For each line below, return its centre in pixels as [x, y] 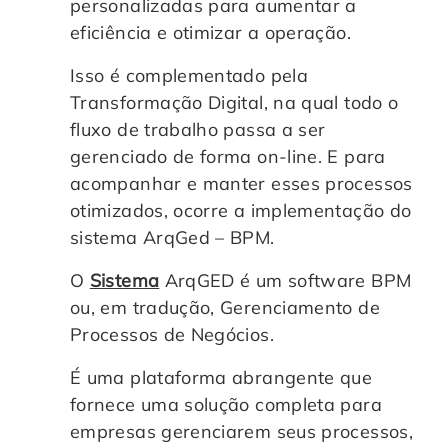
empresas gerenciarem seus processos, [241, 431]
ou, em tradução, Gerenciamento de [225, 307]
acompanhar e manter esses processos [241, 183]
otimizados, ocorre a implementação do [241, 210]
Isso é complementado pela [189, 75]
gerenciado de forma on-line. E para [228, 156]
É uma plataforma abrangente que [221, 377]
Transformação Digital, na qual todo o [234, 102]
